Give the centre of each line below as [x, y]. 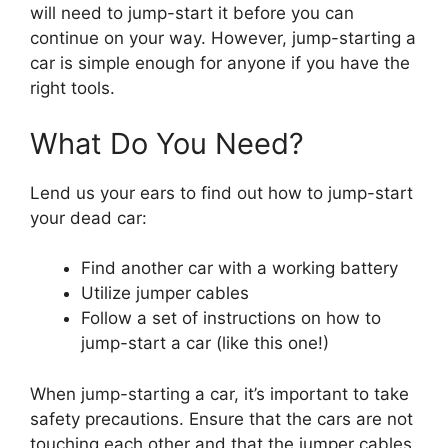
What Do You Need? [167, 143]
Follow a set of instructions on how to [231, 318]
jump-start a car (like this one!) [205, 343]
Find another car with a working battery [239, 268]
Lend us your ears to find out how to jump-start [221, 192]
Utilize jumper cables [165, 293]
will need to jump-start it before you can [192, 13]
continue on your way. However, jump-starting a [223, 38]
